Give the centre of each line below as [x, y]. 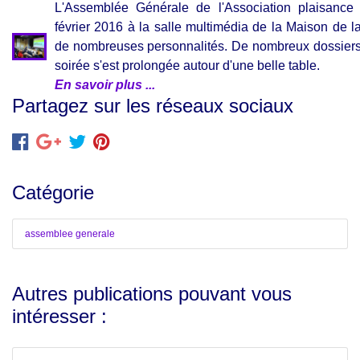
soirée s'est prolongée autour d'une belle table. [187, 65]
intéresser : [59, 316]
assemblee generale [70, 234]
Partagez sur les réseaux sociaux [153, 106]
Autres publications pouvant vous [152, 294]
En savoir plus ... [105, 85]
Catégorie [53, 192]
